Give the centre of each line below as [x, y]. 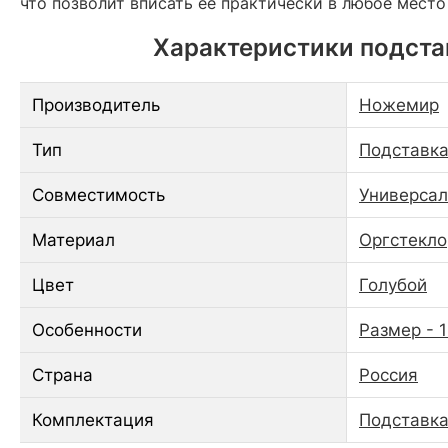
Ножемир [399, 104]
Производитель [96, 104]
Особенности [87, 329]
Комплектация [93, 419]
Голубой [393, 284]
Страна [62, 374]
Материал [73, 239]
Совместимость [98, 194]
